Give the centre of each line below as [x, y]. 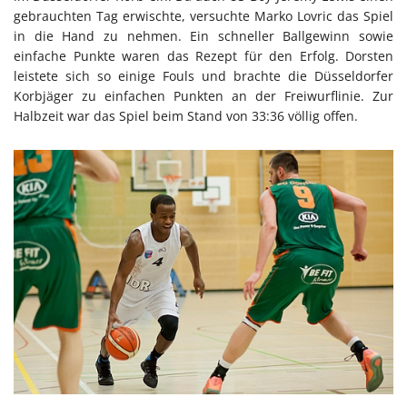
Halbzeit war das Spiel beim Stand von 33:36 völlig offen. [186, 115]
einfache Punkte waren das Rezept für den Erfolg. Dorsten [203, 55]
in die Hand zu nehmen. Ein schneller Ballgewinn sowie [203, 35]
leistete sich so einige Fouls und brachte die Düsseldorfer [203, 75]
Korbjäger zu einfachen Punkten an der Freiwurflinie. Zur [203, 95]
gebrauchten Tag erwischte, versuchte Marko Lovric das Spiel [203, 15]
